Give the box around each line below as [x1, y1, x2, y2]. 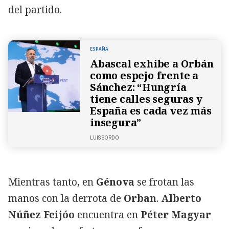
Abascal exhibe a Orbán [90, 56, 214, 71]
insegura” [90, 115, 142, 129]
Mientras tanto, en [8, 175, 96, 189]
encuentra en [77, 208, 141, 221]
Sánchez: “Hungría [90, 80, 187, 94]
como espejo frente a [90, 68, 199, 82]
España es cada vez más [90, 103, 212, 118]
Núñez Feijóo [8, 208, 77, 221]
